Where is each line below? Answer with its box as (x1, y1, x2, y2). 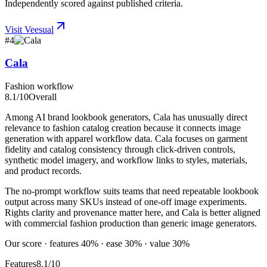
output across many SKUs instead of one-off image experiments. (5, 197, 247, 207)
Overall (29, 92, 57, 103)
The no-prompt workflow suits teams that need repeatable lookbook (5, 186, 259, 197)
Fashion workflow (5, 81, 74, 92)
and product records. (5, 166, 82, 176)
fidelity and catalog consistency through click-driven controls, (5, 144, 235, 155)
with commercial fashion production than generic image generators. (5, 218, 257, 229)
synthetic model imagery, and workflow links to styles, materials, (5, 155, 247, 166)
